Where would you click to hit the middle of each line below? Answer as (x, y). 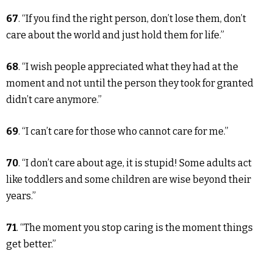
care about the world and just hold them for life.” (115, 35)
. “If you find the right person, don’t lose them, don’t (132, 19)
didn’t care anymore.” (54, 100)
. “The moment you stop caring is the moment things (135, 228)
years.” (21, 196)
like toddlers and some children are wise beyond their (129, 180)
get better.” (31, 244)
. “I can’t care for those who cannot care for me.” (123, 132)
